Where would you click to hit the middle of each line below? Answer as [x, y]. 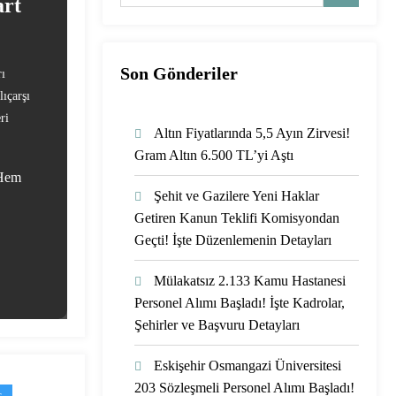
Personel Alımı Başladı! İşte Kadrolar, [240, 302]
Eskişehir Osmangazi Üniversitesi [247, 365]
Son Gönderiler [179, 73]
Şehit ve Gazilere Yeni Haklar [236, 195]
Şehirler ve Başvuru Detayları [217, 324]
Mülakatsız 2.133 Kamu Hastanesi [250, 280]
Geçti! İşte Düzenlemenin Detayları [233, 240]
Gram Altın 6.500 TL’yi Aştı [214, 155]
